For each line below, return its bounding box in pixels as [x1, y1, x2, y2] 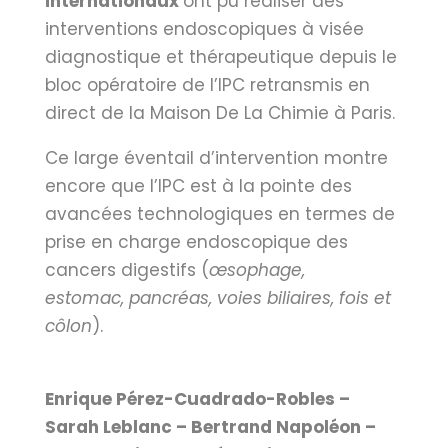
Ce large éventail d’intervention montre [44, 146, 388, 170]
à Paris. [333, 101, 395, 125]
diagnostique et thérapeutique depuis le [44, 45, 397, 69]
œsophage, [208, 258, 305, 282]
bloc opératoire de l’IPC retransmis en [44, 73, 370, 97]
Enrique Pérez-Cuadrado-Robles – [44, 387, 350, 411]
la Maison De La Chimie [128, 101, 334, 125]
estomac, [44, 286, 129, 310]
